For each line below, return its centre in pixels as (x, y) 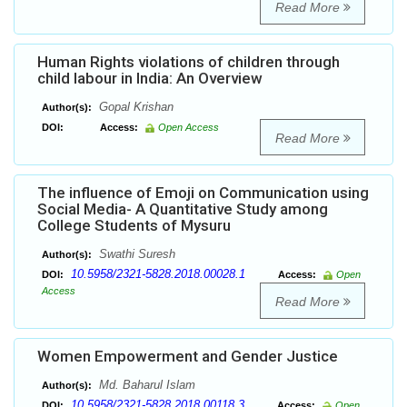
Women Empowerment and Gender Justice (188, 357)
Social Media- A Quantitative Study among (183, 209)
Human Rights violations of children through (189, 62)
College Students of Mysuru (134, 226)
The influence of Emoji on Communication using (203, 193)
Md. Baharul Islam (145, 385)
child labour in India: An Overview (150, 79)
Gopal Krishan (134, 107)
